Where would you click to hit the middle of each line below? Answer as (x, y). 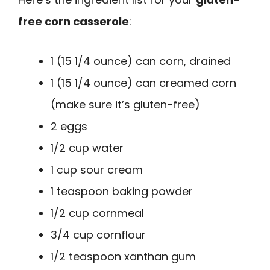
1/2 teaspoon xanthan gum (123, 257)
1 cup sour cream (97, 170)
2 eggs (69, 127)
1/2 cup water (87, 148)
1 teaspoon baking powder (122, 192)
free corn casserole (74, 21)
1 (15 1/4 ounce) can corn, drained (141, 61)
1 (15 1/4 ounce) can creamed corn (143, 83)
